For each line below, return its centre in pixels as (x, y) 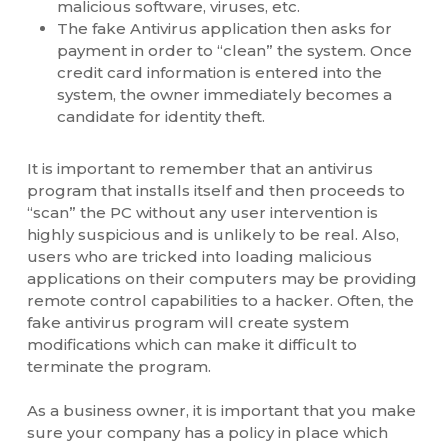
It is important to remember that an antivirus (199, 168)
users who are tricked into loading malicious (199, 256)
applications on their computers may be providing (221, 278)
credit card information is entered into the (219, 72)
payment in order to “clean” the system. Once (234, 50)
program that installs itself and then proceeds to (215, 190)
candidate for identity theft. (160, 116)
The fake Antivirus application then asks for (224, 28)
